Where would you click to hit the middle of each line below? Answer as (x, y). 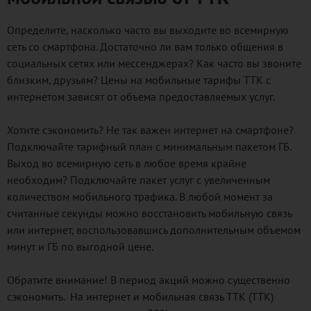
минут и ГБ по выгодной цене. (80, 246)
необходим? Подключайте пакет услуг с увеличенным (138, 180)
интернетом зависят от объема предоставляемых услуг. (141, 96)
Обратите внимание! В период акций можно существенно (149, 280)
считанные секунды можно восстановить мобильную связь (149, 213)
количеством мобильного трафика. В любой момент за (140, 196)
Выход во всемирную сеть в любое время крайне (127, 163)
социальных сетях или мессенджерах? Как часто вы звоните (154, 63)
